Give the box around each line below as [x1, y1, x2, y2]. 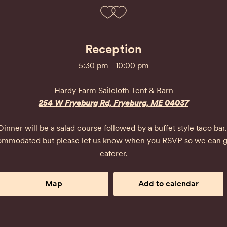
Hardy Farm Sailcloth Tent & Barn [54, 86, 173, 95]
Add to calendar [138, 179, 199, 188]
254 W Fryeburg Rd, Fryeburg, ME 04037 [39, 98, 188, 108]
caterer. [99, 148, 128, 158]
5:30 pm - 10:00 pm [78, 61, 149, 70]
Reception [85, 42, 142, 56]
